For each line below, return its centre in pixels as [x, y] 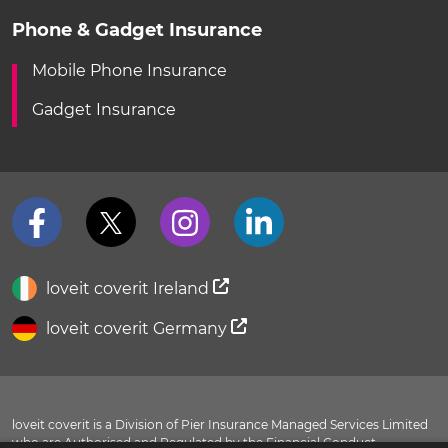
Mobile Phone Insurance [129, 71]
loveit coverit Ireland [127, 289]
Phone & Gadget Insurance [137, 30]
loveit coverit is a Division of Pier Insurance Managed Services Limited [220, 425]
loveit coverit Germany [136, 329]
